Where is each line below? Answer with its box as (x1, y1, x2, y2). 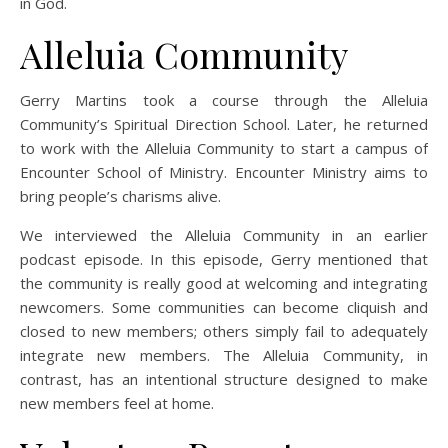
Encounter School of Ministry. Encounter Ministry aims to (20, 161, 428, 182)
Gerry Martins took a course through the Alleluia (20, 89, 428, 110)
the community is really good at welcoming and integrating (20, 272, 428, 293)
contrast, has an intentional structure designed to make (20, 368, 428, 389)
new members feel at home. (20, 392, 214, 413)
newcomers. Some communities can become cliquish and (20, 296, 428, 317)
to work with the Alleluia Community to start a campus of (20, 137, 428, 158)
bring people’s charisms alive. (20, 185, 221, 206)
